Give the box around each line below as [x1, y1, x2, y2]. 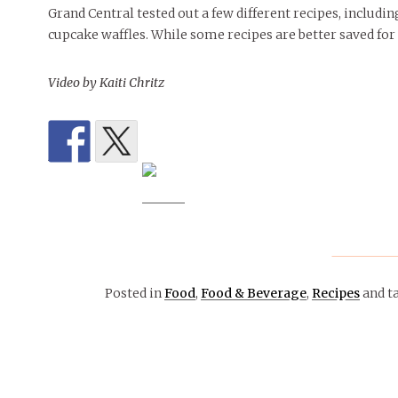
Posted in [105, 284, 164, 301]
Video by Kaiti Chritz [47, 74, 164, 91]
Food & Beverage [201, 284, 306, 301]
